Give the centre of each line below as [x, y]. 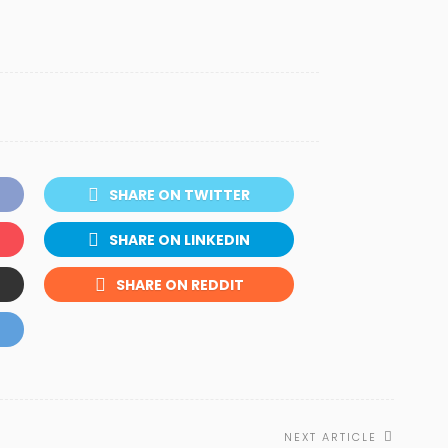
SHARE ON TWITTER [179, 194]
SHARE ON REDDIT [179, 285]
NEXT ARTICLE [330, 437]
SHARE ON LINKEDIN [179, 239]
